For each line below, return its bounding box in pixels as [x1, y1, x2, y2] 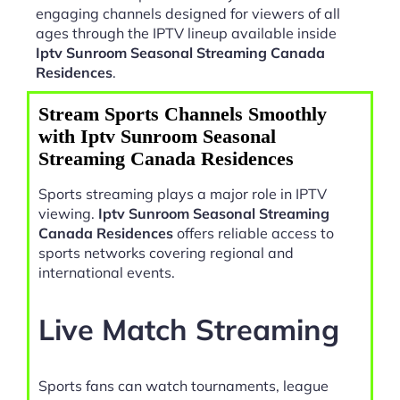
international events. [38, 263, 175, 282]
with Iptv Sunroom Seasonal [38, 125, 276, 148]
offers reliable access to [173, 224, 334, 243]
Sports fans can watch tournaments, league [38, 377, 329, 396]
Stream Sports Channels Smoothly [38, 103, 327, 126]
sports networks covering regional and [38, 244, 294, 262]
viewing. [38, 204, 98, 223]
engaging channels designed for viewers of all [36, 4, 340, 23]
